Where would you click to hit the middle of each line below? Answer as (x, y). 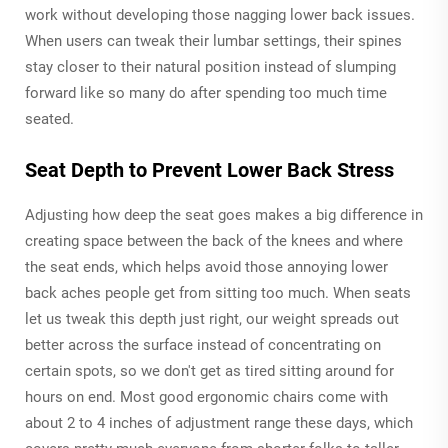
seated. (49, 118)
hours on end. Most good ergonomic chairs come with (206, 396)
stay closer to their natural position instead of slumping (210, 66)
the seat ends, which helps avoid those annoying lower (206, 266)
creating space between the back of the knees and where (214, 240)
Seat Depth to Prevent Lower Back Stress (209, 169)
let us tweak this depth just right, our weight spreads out (212, 318)
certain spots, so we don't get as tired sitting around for (209, 370)
